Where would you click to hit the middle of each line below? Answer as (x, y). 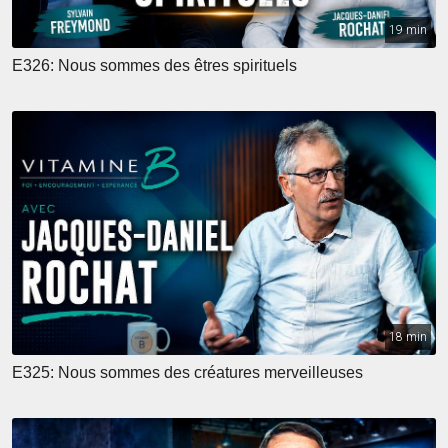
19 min (408, 29)
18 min (408, 337)
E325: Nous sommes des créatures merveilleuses (187, 372)
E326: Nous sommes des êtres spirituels (154, 65)
